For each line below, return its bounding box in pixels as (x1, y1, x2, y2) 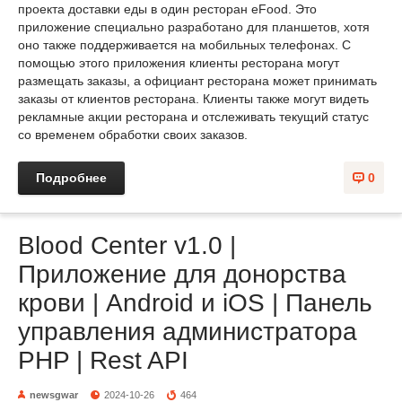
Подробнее (36, 170, 107, 185)
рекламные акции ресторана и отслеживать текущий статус (18, 109, 369, 124)
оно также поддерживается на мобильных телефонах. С (18, 37, 351, 52)
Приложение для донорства (18, 259, 346, 288)
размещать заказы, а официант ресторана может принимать (18, 73, 377, 88)
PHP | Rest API (18, 345, 188, 374)
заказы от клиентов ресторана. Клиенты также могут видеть (18, 91, 369, 106)
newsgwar (30, 389, 78, 400)
